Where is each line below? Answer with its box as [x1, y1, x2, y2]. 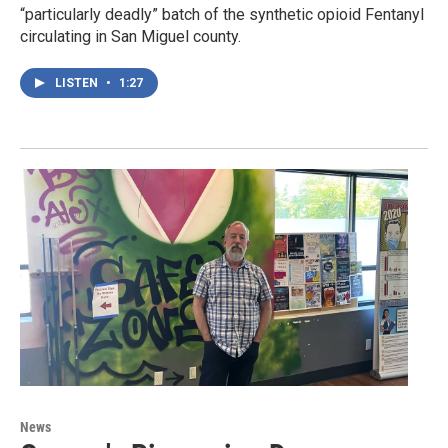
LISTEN [55, 76, 101, 91]
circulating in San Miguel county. [20, 27, 241, 47]
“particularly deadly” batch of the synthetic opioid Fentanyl [20, 5, 424, 25]
